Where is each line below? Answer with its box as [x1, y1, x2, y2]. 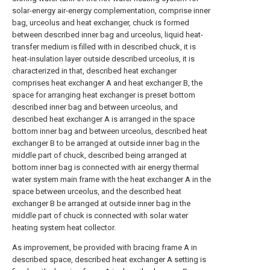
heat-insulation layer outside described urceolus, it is [12, 54, 195, 63]
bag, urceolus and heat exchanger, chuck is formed [12, 18, 189, 27]
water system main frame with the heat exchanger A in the [12, 175, 211, 184]
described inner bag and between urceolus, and [12, 102, 178, 111]
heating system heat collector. [12, 223, 116, 232]
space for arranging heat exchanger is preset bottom [12, 90, 195, 99]
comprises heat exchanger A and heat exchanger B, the [12, 78, 202, 87]
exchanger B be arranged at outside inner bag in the [12, 199, 190, 208]
